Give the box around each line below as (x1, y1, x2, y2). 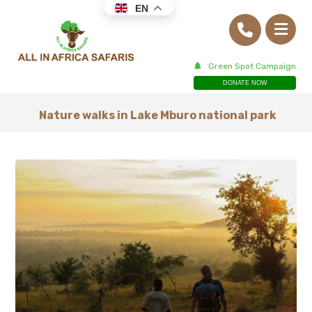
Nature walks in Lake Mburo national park (38, 109, 276, 122)
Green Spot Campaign (208, 61, 297, 72)
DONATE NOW (222, 79, 267, 86)
